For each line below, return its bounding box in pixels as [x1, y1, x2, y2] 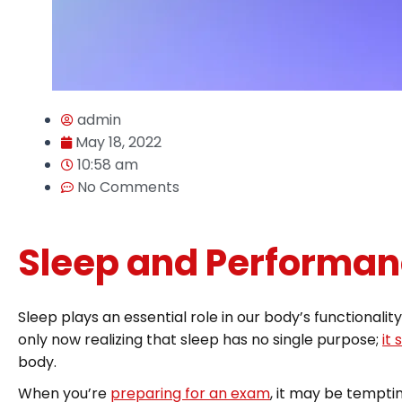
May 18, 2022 [75, 132, 162, 153]
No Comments [77, 177, 179, 197]
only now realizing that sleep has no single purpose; [18, 329, 382, 350]
